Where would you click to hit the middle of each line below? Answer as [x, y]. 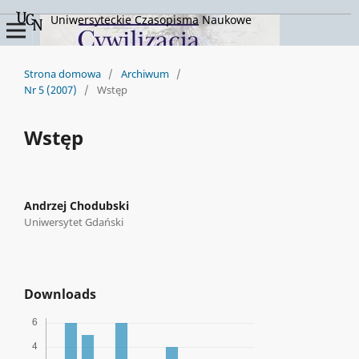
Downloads [60, 294]
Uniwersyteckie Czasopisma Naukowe [151, 19]
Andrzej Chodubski [76, 205]
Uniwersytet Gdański [73, 222]
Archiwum [145, 73]
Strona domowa [62, 73]
